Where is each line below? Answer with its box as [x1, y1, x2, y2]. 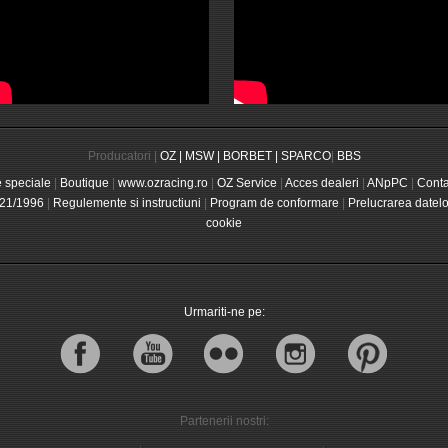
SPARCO [280, 149, 331, 163]
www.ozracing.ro [117, 176, 208, 190]
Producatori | [87, 149, 160, 163]
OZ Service [216, 176, 277, 190]
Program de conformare [210, 196, 339, 210]
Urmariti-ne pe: [183, 305, 265, 319]
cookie [206, 216, 242, 230]
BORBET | [222, 149, 278, 163]
